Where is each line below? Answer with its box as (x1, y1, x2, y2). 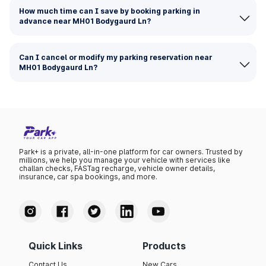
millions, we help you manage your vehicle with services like (19, 156, 230, 165)
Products (142, 240, 186, 252)
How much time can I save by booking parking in (19, 7, 200, 15)
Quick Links (28, 240, 83, 252)
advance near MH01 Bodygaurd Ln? (19, 17, 151, 26)
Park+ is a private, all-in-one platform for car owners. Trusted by (19, 147, 243, 157)
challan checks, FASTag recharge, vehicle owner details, (19, 164, 215, 173)
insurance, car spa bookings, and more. (19, 172, 157, 182)
